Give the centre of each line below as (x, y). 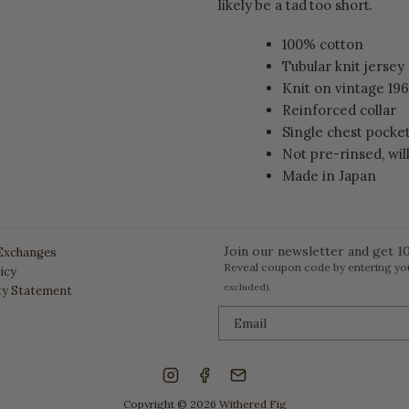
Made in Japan (329, 176)
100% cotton (323, 45)
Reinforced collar (339, 110)
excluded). (247, 288)
